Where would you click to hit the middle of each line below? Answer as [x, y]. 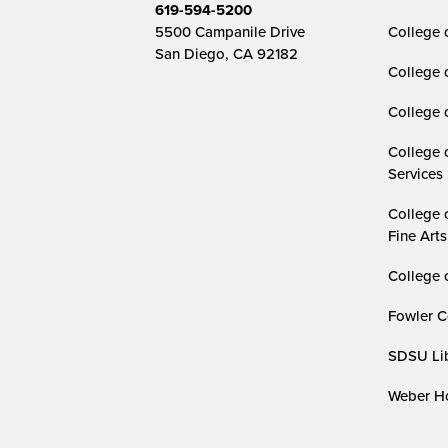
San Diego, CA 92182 [226, 54]
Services [415, 174]
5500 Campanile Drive [229, 32]
